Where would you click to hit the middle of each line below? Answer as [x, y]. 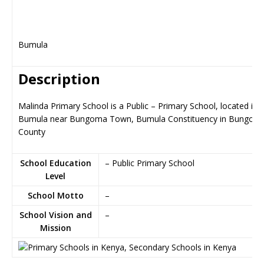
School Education [55, 163]
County [32, 132]
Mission [55, 228]
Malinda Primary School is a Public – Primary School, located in [138, 106]
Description [59, 79]
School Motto [55, 195]
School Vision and [55, 215]
